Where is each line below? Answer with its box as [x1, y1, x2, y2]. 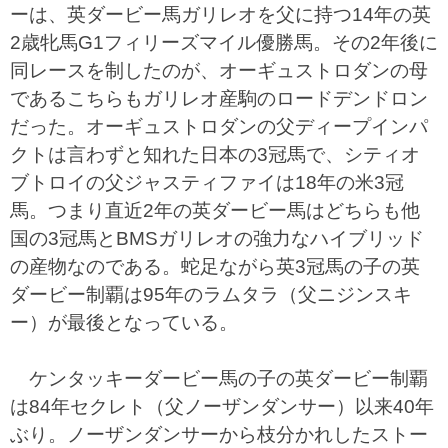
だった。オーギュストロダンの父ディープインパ [10, 116, 428, 137]
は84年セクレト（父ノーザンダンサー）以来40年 [10, 396, 434, 417]
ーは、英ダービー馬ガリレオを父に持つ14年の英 [10, 4, 431, 25]
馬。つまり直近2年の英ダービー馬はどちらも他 [10, 200, 420, 221]
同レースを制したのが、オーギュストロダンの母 [10, 60, 428, 81]
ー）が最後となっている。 [10, 312, 238, 333]
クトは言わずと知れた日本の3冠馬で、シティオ [10, 144, 420, 165]
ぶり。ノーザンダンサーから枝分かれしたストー [10, 424, 428, 445]
